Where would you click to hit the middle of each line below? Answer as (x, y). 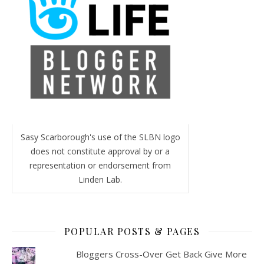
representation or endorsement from (100, 165)
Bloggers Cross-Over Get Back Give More (161, 254)
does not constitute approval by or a (100, 151)
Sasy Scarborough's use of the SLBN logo (100, 137)
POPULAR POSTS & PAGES (132, 231)
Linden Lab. (100, 179)
